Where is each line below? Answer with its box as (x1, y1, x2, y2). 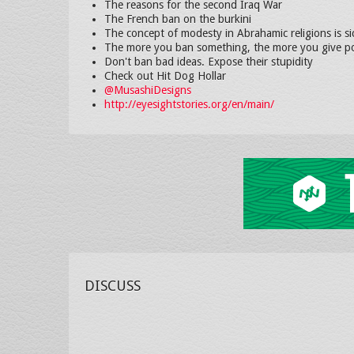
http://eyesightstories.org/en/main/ (104, 98, 274, 111)
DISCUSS (85, 277, 141, 294)
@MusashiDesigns (104, 84, 191, 96)
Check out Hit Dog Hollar (104, 70, 226, 82)
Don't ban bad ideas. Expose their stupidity (104, 55, 313, 68)
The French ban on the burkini (104, 13, 251, 25)
